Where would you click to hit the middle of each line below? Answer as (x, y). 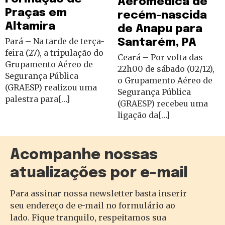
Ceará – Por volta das (160, 57)
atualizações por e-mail (99, 173)
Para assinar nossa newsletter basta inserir (98, 193)
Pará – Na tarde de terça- (55, 41)
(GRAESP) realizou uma (51, 87)
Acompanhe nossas (84, 155)
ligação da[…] (144, 115)
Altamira (30, 26)
